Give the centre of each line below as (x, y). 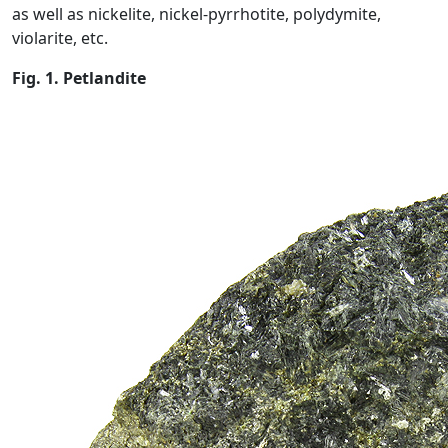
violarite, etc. (60, 38)
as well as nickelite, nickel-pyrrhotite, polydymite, (196, 14)
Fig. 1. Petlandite (79, 78)
